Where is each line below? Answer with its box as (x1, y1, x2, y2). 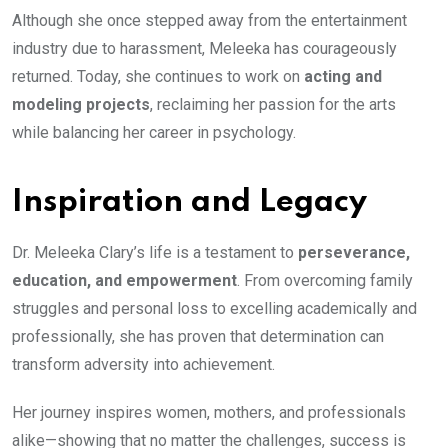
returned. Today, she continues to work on (12, 67, 304, 86)
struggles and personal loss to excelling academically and (12, 299, 417, 318)
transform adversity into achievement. (12, 355, 275, 374)
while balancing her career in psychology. (12, 123, 296, 142)
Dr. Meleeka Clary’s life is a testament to (12, 243, 298, 262)
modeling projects (12, 95, 150, 114)
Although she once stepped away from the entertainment (12, 11, 407, 30)
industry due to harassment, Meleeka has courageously (12, 39, 397, 58)
